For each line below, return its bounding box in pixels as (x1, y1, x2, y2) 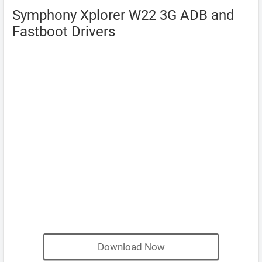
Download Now (97, 241, 165, 253)
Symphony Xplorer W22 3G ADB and (12, 7, 235, 23)
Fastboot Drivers (12, 23, 115, 40)
